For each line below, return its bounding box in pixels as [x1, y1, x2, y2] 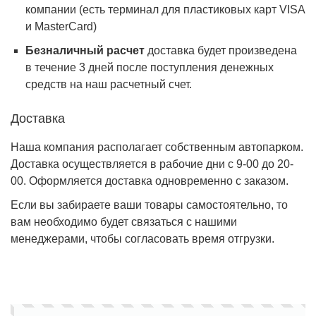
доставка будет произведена [144, 44, 297, 56]
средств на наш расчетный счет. [25, 78, 192, 90]
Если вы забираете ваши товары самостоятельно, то [11, 199, 288, 211]
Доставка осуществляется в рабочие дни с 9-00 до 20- [11, 158, 293, 170]
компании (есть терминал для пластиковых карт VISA [25, 4, 305, 16]
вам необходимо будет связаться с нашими [11, 216, 237, 228]
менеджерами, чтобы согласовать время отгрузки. [11, 233, 274, 245]
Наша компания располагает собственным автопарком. [11, 141, 303, 153]
